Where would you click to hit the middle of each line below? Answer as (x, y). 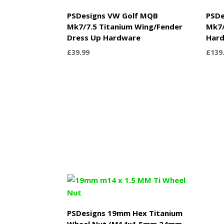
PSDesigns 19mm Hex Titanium (125, 213)
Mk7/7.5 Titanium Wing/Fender (125, 26)
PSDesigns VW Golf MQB (113, 15)
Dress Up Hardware (104, 37)
